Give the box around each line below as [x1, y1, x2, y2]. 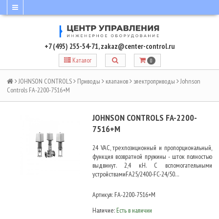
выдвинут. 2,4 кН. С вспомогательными [92, 161, 212, 170]
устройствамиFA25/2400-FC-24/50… [92, 170, 179, 179]
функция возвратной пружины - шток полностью [92, 152, 212, 161]
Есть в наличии [116, 206, 152, 215]
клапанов [106, 77, 128, 86]
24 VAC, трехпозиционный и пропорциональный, [92, 143, 212, 153]
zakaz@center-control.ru [100, 41, 175, 51]
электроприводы [133, 77, 175, 86]
